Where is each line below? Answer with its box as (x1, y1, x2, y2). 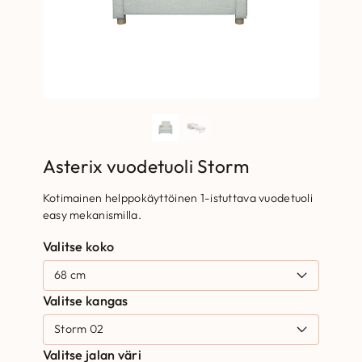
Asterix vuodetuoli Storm (42, 154, 250, 179)
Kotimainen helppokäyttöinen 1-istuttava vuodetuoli (42, 190, 314, 205)
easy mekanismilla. (42, 207, 141, 222)
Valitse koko (42, 238, 115, 255)
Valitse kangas (42, 292, 128, 309)
